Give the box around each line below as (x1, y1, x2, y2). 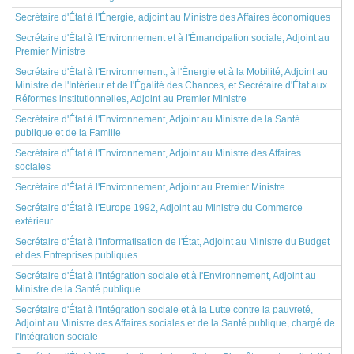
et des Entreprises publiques (15, 250, 137, 261)
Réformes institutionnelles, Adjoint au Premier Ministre (15, 93, 247, 104)
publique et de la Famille (15, 127, 121, 138)
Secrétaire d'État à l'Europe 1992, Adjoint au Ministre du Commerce (15, 202, 303, 213)
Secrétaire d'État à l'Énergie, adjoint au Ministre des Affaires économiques (15, 12, 330, 23)
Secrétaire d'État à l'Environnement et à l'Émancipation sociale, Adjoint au (15, 32, 330, 43)
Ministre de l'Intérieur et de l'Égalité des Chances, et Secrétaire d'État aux (15, 80, 327, 91)
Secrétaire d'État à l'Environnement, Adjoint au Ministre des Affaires (15, 148, 301, 159)
